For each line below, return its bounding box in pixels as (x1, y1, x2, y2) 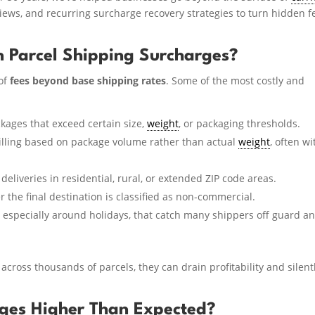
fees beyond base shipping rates (10, 73, 167, 87)
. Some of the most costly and (166, 73, 305, 87)
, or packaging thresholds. (179, 116, 301, 130)
